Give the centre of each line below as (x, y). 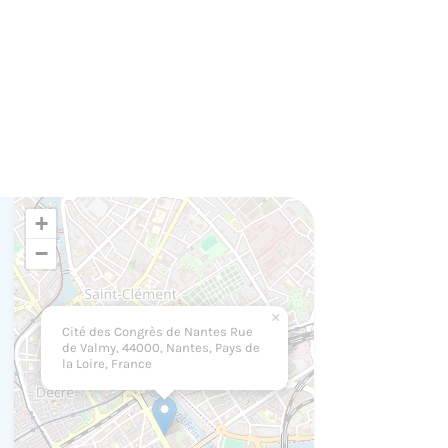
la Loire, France (106, 364)
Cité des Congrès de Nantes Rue (157, 332)
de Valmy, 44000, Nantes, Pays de (160, 348)
